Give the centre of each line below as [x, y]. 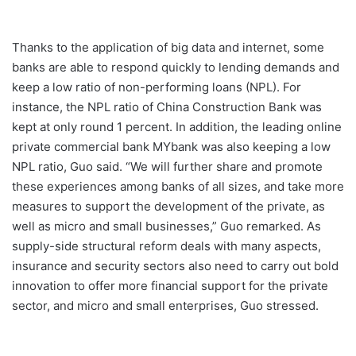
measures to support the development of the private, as [168, 207]
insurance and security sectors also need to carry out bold [175, 266]
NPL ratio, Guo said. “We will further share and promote [167, 167]
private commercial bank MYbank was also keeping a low [171, 147]
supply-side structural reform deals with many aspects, [166, 246]
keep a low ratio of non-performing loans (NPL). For [157, 87]
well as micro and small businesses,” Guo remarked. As [166, 226]
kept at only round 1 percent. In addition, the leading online [177, 127]
